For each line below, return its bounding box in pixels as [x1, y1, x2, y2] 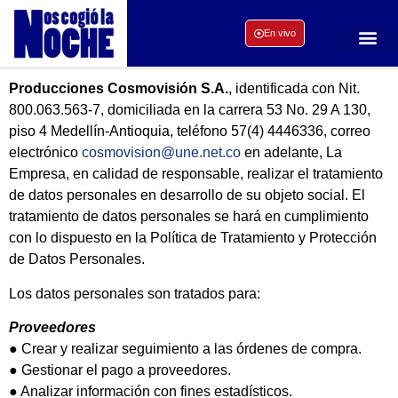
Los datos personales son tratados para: [9, 285, 260, 301]
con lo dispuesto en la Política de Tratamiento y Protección [9, 230, 377, 246]
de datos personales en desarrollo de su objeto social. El [9, 187, 365, 203]
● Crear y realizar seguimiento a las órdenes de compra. [9, 341, 362, 357]
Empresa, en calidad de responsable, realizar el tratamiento [9, 166, 383, 182]
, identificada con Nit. [228, 81, 360, 97]
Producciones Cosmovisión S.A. [9, 81, 228, 97]
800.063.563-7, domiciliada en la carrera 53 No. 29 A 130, [9, 102, 370, 118]
